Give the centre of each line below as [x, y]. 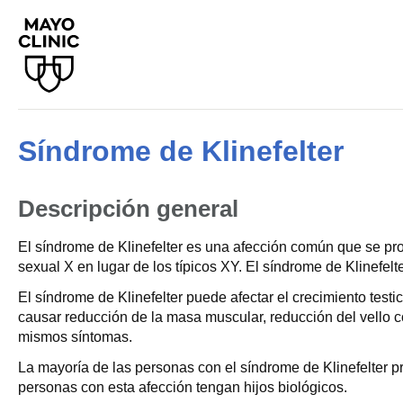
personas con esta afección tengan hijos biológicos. [183, 387]
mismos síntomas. [75, 337]
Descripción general [128, 209]
